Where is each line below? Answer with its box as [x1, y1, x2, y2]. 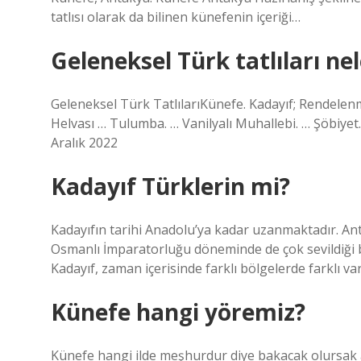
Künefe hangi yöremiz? [51, 297, 305, 327]
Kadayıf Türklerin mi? [51, 171, 290, 201]
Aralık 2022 [51, 134, 118, 151]
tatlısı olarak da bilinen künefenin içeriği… [51, 8, 301, 26]
